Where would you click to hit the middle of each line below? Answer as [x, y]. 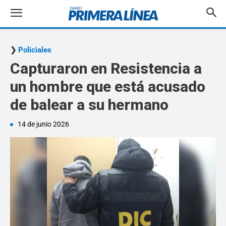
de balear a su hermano [89, 105]
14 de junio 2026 [43, 124]
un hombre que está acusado [108, 87]
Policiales [35, 50]
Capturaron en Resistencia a [106, 68]
